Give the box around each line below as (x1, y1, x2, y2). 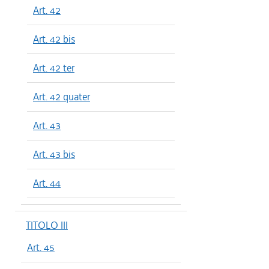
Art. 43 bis (33, 148, 75, 161)
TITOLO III (26, 219, 68, 232)
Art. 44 (33, 177, 61, 190)
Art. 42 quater (33, 90, 90, 103)
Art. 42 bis (33, 32, 75, 46)
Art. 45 (27, 241, 55, 254)
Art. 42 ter (33, 61, 74, 74)
